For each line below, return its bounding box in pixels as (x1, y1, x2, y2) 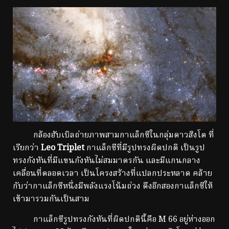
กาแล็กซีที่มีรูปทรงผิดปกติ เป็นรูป (84, 141, 205, 155)
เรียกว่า (13, 141, 41, 155)
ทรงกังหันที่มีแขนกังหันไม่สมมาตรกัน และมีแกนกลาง (13, 154, 200, 168)
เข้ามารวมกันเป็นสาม (13, 192, 89, 206)
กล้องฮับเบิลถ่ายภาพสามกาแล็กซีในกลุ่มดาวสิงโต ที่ (13, 128, 214, 142)
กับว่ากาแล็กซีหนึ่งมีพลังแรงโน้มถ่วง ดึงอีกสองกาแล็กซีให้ (13, 179, 213, 193)
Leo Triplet (41, 141, 84, 155)
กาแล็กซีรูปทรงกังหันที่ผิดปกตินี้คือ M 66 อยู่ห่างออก (13, 213, 215, 226)
